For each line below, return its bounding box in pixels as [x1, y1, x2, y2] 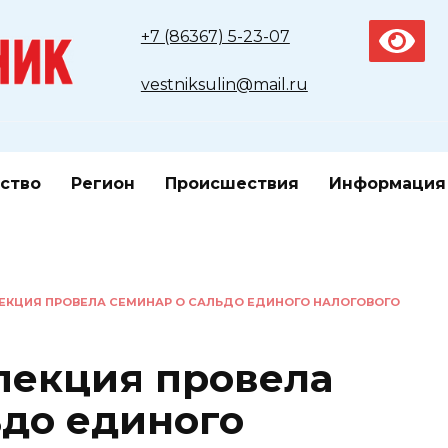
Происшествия [165, 174, 299, 193]
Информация [329, 174, 446, 193]
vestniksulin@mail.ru [140, 75, 308, 94]
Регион [71, 174, 135, 193]
